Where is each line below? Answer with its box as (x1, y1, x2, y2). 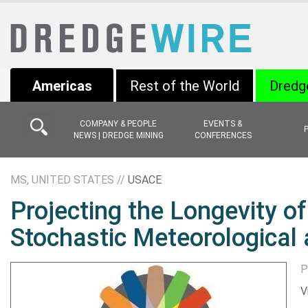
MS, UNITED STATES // (10, 173, 128, 186)
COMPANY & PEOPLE (80, 118, 157, 129)
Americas (32, 78, 92, 94)
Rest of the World (130, 78, 239, 94)
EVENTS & (203, 118, 242, 129)
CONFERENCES (194, 130, 252, 140)
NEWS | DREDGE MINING (73, 130, 164, 140)
